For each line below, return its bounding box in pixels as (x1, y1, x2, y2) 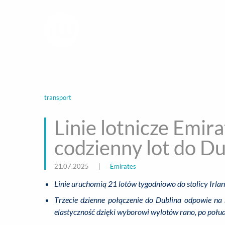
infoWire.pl (83, 23, 136, 36)
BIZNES (142, 63, 174, 74)
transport (44, 93, 71, 101)
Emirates (110, 162, 136, 170)
